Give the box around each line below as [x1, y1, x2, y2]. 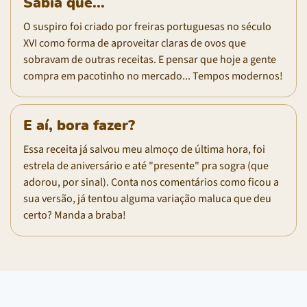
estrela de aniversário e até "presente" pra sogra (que [23, 158, 269, 173]
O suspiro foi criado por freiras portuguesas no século [23, 19, 271, 34]
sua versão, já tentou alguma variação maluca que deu [23, 191, 271, 206]
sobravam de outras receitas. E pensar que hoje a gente [23, 51, 276, 67]
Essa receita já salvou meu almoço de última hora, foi [23, 141, 265, 157]
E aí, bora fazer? [23, 118, 135, 133]
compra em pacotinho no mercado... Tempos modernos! [23, 68, 283, 84]
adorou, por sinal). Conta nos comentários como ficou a [23, 174, 279, 190]
